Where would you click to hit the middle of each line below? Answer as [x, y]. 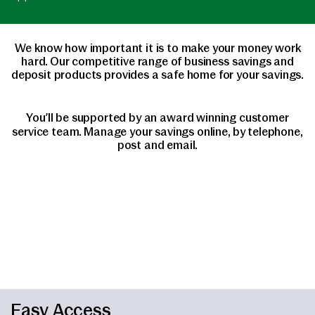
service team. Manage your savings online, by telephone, [157, 132]
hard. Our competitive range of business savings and [157, 62]
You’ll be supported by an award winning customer [157, 118]
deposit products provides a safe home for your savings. [157, 75]
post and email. [157, 146]
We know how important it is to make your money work [157, 49]
